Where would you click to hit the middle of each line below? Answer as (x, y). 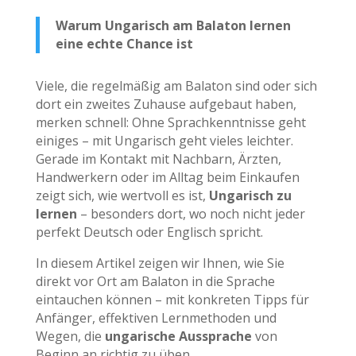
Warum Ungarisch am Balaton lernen (173, 25)
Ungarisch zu (250, 195)
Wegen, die (70, 336)
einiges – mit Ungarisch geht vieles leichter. (164, 140)
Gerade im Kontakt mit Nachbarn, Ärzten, (158, 159)
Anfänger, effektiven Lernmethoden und (156, 317)
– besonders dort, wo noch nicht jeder (191, 213)
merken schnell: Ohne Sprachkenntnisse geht (170, 122)
